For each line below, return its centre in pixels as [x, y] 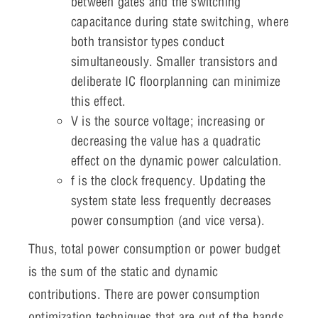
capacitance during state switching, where [180, 22]
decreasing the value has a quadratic [166, 141]
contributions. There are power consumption [144, 295]
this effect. [99, 102]
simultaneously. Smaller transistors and [174, 62]
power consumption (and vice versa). [168, 221]
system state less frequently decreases [171, 201]
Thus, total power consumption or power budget [155, 249]
